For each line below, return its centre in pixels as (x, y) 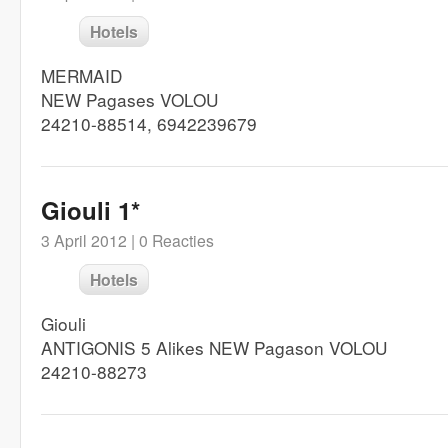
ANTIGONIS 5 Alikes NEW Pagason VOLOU (214, 347)
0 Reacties (176, 240)
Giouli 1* (90, 210)
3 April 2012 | (88, 240)
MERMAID (81, 75)
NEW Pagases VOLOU (129, 99)
